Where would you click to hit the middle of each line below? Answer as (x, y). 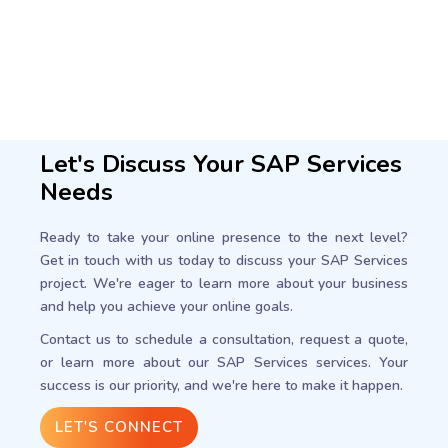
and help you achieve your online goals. (166, 306)
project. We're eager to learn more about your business (224, 283)
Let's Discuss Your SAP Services (221, 163)
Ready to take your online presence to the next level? (224, 237)
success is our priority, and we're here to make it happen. (221, 385)
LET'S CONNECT (119, 426)
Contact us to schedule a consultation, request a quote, (224, 339)
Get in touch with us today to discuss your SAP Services (224, 260)
